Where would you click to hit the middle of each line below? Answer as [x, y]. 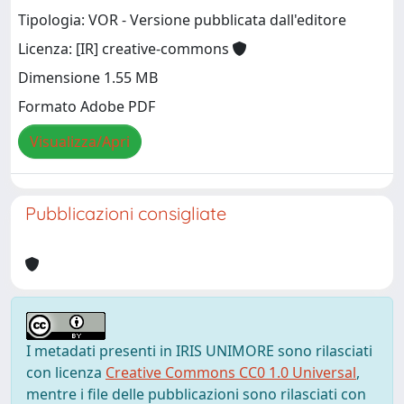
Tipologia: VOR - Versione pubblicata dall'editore [182, 20]
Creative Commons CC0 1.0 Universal [231, 372]
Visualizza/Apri [80, 142]
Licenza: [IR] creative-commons [125, 49]
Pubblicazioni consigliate [126, 213]
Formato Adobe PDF [87, 107]
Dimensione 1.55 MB [88, 78]
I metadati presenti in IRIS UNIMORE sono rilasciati [199, 351]
